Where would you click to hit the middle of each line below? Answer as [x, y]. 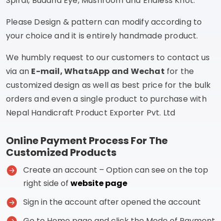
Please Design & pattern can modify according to [104, 22]
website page [99, 183]
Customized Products [61, 152]
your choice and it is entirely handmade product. [102, 36]
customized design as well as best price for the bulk [109, 85]
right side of [47, 183]
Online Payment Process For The [87, 140]
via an [19, 71]
